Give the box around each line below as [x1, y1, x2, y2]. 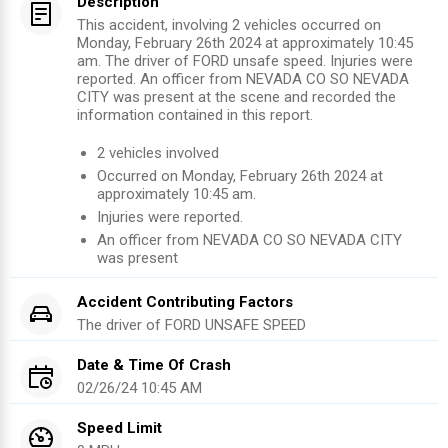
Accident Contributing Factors [77, 293, 293, 312]
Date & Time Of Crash [77, 356, 231, 375]
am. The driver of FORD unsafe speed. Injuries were [77, 52, 413, 71]
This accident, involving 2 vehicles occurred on [77, 16, 381, 35]
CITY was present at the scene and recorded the [77, 88, 396, 107]
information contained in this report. [77, 106, 313, 125]
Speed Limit [77, 419, 162, 438]
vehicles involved [105, 144, 219, 163]
